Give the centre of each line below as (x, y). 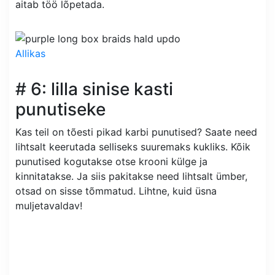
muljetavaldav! (49, 205)
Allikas (30, 53)
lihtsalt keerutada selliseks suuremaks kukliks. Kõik (133, 146)
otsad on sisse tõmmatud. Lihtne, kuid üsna (116, 191)
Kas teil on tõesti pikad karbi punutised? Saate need (136, 132)
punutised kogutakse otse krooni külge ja (111, 161)
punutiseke (60, 109)
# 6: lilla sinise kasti (94, 89)
